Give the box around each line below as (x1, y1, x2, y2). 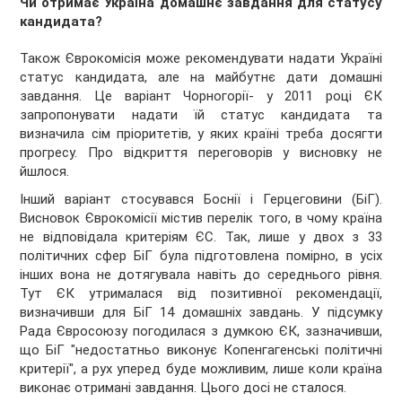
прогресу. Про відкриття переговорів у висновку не (20, 144, 382, 161)
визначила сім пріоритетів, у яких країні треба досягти (20, 125, 382, 142)
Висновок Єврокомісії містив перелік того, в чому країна (20, 209, 382, 226)
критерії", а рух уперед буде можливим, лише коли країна (20, 360, 382, 377)
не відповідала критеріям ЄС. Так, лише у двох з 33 (20, 228, 382, 245)
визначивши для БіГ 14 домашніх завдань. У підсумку (20, 303, 382, 320)
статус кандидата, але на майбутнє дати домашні (20, 68, 382, 85)
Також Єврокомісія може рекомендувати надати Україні (20, 49, 382, 66)
